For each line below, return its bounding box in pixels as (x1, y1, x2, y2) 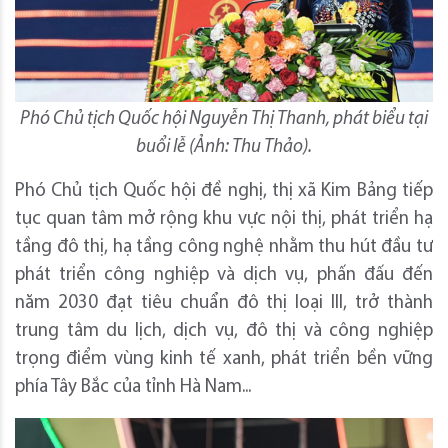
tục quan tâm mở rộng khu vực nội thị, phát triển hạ (15, 209, 433, 229)
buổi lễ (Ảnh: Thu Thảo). (136, 137, 312, 157)
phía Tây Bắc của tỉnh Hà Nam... (15, 377, 251, 397)
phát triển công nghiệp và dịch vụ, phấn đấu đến (15, 265, 433, 285)
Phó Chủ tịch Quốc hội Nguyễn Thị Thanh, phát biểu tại (20, 109, 428, 129)
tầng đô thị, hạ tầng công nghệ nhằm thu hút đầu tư (15, 237, 433, 257)
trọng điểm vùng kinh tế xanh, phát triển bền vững (15, 349, 433, 369)
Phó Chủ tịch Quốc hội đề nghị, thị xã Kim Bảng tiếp (15, 181, 433, 201)
